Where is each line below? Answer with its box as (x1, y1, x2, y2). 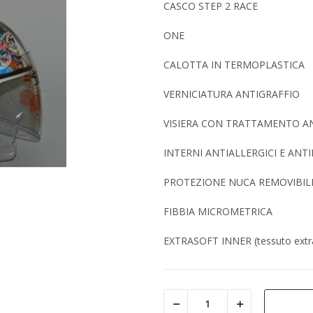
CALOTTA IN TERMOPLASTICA (163, 57, 305, 71)
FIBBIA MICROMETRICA (163, 204, 272, 218)
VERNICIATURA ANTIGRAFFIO (163, 87, 300, 101)
